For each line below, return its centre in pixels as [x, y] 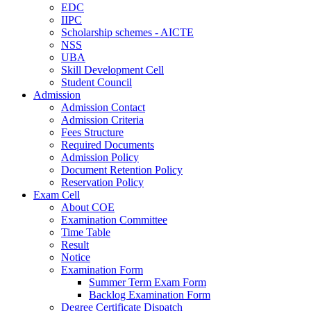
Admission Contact [103, 107]
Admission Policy [100, 157]
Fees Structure [92, 132]
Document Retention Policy [122, 169]
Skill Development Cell [112, 69]
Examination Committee [114, 219]
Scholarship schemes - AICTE [127, 32]
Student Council [96, 82]
